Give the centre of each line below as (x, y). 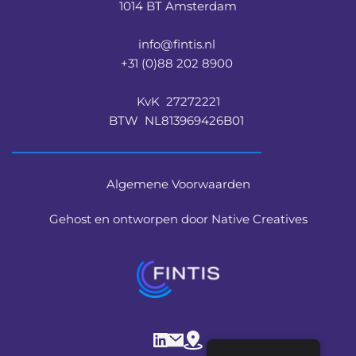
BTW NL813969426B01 (178, 120)
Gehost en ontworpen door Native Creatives (178, 219)
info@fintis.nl (178, 44)
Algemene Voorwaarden (178, 184)
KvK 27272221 (178, 101)
